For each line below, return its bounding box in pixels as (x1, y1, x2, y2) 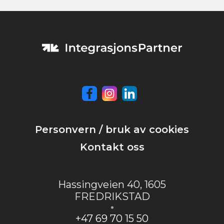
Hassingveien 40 (58, 178, 140, 191)
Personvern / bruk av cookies (35, 123, 189, 136)
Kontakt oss (79, 141, 144, 153)
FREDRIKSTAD (74, 190, 150, 203)
